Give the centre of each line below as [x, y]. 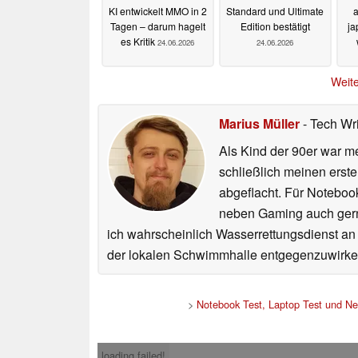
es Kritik [139, 42]
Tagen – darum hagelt [157, 26]
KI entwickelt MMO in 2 [157, 11]
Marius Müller [259, 124]
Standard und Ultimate [275, 11]
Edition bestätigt [275, 26]
